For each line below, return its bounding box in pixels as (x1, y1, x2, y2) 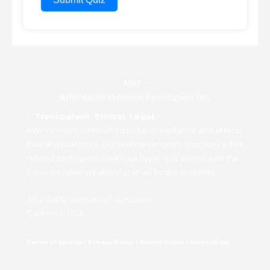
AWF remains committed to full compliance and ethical (27, 125, 242, 135)
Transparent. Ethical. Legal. (35, 111, 156, 121)
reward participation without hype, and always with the (27, 152, 239, 163)
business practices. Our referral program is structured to (27, 139, 243, 149)
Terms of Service (27, 238, 83, 245)
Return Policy (139, 238, 184, 245)
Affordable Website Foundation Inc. (60, 90, 210, 103)
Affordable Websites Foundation (27, 194, 153, 204)
